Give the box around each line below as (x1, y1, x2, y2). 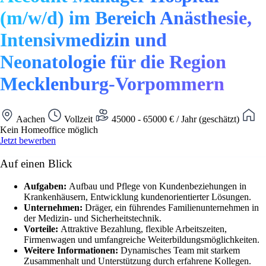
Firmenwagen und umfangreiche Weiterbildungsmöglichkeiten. (24, 235, 259, 245)
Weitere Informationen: (24, 245, 121, 256)
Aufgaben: (24, 181, 69, 192)
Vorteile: (24, 224, 61, 235)
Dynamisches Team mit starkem (121, 245, 240, 256)
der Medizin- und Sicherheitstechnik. (24, 213, 161, 224)
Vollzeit (62, 113, 95, 124)
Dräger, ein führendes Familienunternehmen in (85, 202, 259, 213)
